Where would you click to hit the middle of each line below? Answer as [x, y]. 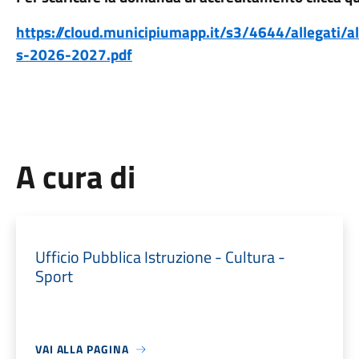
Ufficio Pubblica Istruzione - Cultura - [160, 257]
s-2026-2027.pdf [74, 54]
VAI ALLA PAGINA [82, 349]
